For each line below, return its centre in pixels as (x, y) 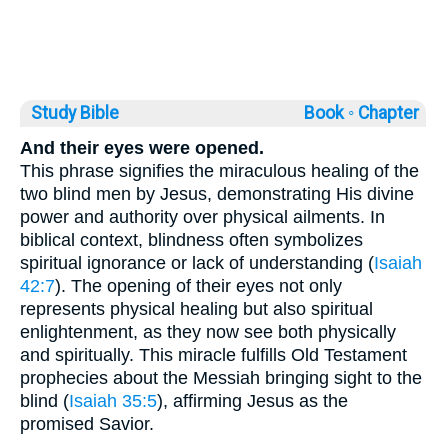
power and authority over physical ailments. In (202, 216)
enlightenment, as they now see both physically (208, 331)
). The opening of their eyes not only (198, 285)
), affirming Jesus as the (252, 400)
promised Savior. (87, 423)
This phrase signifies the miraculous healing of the (219, 170)
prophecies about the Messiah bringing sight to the (221, 377)
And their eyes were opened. (142, 147)
